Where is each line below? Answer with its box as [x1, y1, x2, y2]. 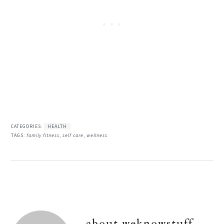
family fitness [26, 132, 60, 139]
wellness [86, 132, 108, 139]
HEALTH [47, 123, 67, 130]
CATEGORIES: [11, 123, 44, 130]
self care [62, 132, 84, 139]
